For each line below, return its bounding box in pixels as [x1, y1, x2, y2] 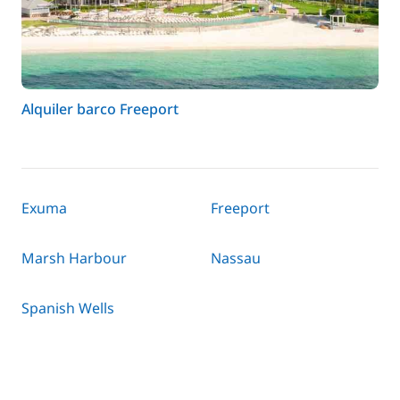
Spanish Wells [21, 298, 114, 318]
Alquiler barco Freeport [21, 99, 179, 119]
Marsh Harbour [21, 248, 127, 268]
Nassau [211, 248, 261, 268]
